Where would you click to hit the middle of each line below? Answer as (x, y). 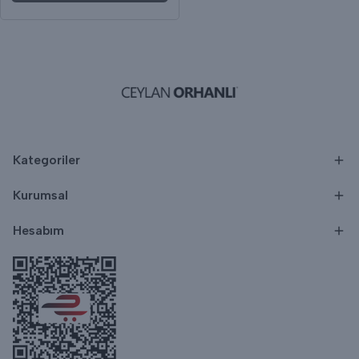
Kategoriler (46, 160)
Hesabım (38, 230)
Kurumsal (40, 195)
